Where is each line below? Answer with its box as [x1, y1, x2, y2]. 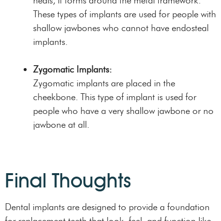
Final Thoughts [5, 168, 131, 192]
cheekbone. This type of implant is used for [33, 91, 196, 103]
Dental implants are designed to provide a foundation [5, 201, 210, 213]
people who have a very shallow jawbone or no [33, 105, 214, 117]
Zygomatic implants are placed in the [33, 77, 175, 89]
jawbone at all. [33, 119, 89, 131]
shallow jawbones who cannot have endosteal [33, 22, 209, 34]
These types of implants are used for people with [33, 8, 216, 20]
